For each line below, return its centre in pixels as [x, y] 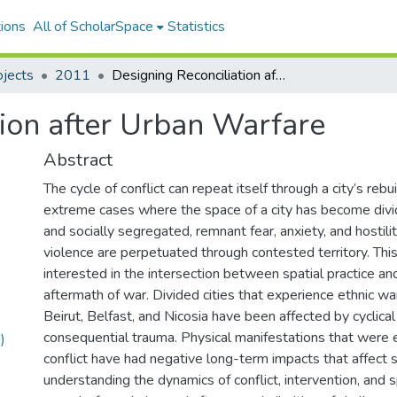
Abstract [78, 160]
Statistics [196, 27]
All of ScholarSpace [93, 27]
